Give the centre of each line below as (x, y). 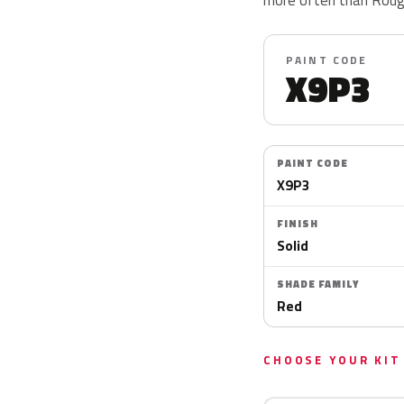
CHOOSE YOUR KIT (332, 360)
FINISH (298, 224)
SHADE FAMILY (318, 284)
